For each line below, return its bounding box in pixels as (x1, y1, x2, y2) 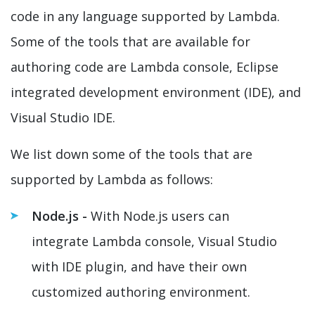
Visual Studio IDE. (11, 108, 119, 126)
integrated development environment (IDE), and (11, 83, 301, 101)
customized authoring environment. (32, 283, 254, 300)
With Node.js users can (91, 207, 229, 224)
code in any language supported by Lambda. (11, 7, 280, 25)
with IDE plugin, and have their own (32, 257, 247, 275)
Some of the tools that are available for (11, 32, 250, 50)
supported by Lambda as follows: (11, 170, 213, 188)
